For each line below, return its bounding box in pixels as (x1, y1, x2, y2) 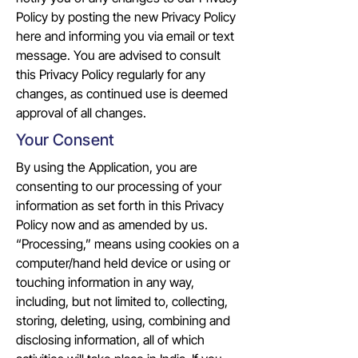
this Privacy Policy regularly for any (16, 66, 205, 82)
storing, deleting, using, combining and (16, 312, 230, 328)
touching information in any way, (16, 274, 194, 290)
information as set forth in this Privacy (16, 197, 224, 213)
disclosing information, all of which (16, 332, 205, 348)
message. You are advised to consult (16, 47, 221, 63)
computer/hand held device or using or (16, 255, 230, 271)
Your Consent (16, 130, 115, 149)
